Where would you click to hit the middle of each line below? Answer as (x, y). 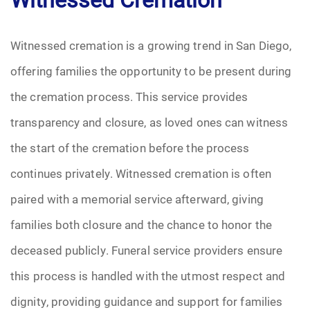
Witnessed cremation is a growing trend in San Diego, (151, 45)
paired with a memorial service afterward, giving (137, 199)
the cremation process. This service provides (129, 97)
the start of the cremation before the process (130, 148)
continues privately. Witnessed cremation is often (141, 173)
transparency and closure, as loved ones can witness (149, 122)
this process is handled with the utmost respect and (148, 276)
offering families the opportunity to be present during (151, 71)
